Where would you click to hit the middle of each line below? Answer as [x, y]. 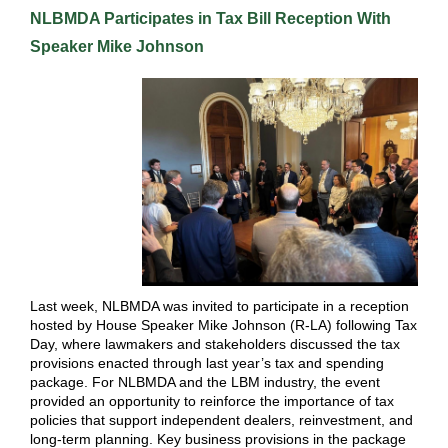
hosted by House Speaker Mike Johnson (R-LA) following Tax [223, 325]
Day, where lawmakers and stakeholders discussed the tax [215, 344]
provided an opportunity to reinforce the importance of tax [212, 401]
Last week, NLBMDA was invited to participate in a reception [219, 306]
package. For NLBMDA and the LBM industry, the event [205, 382]
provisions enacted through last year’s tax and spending [207, 363]
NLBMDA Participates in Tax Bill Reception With [210, 18]
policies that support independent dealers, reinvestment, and [221, 420]
